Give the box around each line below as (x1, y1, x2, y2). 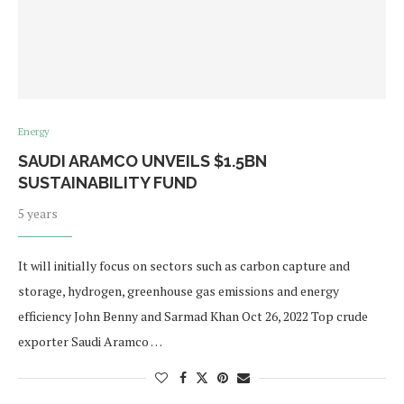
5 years (18, 205, 58, 223)
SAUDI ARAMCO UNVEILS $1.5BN (18, 151, 267, 171)
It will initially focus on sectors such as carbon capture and (18, 257, 350, 275)
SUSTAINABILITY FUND (18, 173, 197, 193)
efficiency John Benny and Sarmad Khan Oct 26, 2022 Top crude (18, 308, 368, 326)
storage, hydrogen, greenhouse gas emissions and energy (18, 282, 339, 300)
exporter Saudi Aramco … (18, 333, 162, 351)
